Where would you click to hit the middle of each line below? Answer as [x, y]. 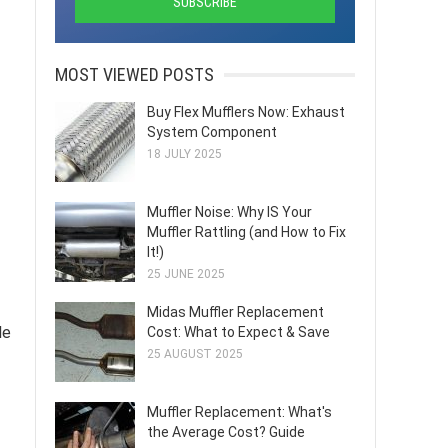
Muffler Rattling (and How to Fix [246, 232]
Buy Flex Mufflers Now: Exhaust [246, 112]
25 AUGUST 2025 [195, 354]
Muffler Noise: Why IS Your [229, 212]
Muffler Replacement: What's [239, 412]
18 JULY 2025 [184, 154]
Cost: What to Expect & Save [238, 332]
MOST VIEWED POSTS [134, 74]
